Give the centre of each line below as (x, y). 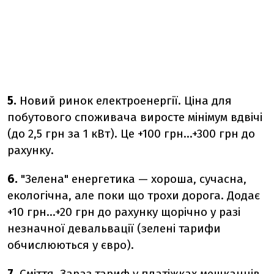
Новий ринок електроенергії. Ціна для (124, 101)
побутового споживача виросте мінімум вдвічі (135, 117)
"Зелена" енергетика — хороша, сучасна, (132, 179)
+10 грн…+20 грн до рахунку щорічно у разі (124, 212)
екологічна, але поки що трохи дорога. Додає (134, 195)
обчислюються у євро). (71, 245)
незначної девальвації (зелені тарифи (114, 228)
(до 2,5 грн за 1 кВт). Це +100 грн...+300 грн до (131, 134)
